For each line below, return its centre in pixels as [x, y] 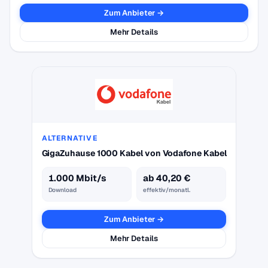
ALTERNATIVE [69, 138]
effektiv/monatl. [167, 190]
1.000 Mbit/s [77, 178]
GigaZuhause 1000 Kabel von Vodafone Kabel [134, 153]
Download [62, 190]
